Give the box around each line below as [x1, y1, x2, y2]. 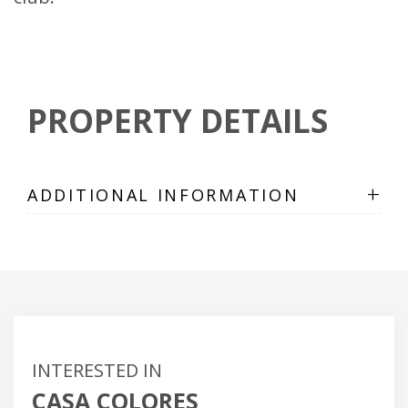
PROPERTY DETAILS [27, 99, 328, 143]
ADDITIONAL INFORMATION [27, 183, 300, 206]
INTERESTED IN [32, 358, 162, 383]
